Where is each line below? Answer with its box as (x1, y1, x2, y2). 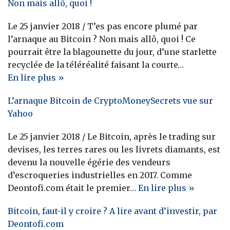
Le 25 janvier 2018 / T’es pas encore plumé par (8, 21, 198, 32)
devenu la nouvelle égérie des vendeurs (8, 157, 170, 168)
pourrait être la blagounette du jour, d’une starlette (8, 47, 217, 57)
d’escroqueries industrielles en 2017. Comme (8, 170, 192, 181)
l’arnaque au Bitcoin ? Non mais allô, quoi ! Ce (8, 34, 196, 45)
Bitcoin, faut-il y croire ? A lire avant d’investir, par (8, 206, 217, 217)
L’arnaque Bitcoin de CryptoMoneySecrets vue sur (8, 95, 213, 106)
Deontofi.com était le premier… (8, 183, 138, 194)
